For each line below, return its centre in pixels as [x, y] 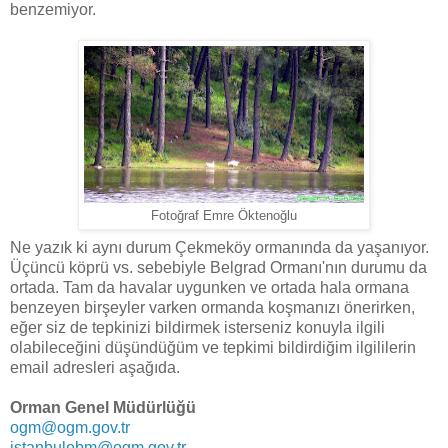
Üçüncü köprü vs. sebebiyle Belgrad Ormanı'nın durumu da [218, 268]
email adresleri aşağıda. [95, 368]
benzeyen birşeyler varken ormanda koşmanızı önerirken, [212, 308]
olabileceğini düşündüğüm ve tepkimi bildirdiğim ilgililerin [213, 348]
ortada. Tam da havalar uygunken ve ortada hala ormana [209, 288]
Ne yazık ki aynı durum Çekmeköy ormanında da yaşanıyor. [219, 248]
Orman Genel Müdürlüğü [105, 408]
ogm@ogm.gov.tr [70, 428]
